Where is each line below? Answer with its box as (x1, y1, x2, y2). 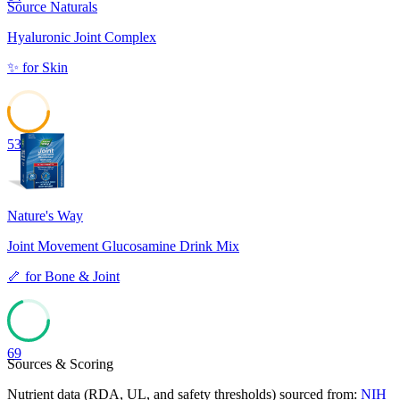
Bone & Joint (45, 268, 120, 284)
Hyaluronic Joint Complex (7, 29, 156, 45)
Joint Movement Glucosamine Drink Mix (7, 237, 239, 254)
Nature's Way (7, 207, 83, 223)
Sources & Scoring (7, 355, 113, 371)
